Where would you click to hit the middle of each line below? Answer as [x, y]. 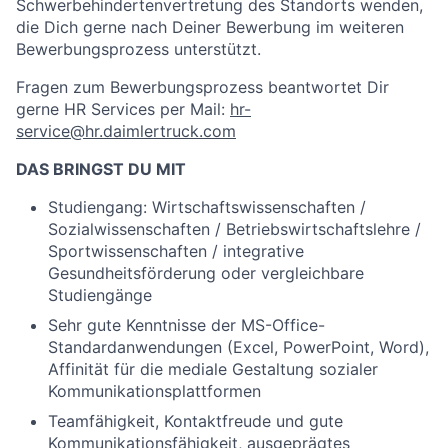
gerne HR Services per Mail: [123, 109]
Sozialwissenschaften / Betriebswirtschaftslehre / [234, 229]
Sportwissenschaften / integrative [176, 251]
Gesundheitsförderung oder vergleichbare [206, 273]
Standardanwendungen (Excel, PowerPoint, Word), [238, 347]
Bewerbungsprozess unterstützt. [138, 49]
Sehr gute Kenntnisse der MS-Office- [186, 325]
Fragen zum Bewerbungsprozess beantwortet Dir [202, 87]
